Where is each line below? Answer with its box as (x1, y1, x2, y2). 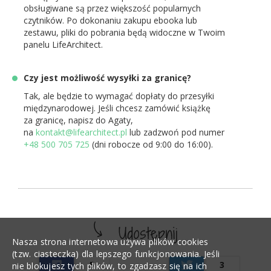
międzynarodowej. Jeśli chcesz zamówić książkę (24, 102, 211, 114)
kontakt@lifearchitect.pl (36, 126, 127, 138)
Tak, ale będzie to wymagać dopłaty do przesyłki (24, 90, 214, 102)
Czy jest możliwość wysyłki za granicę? (24, 72, 191, 83)
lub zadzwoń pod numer (127, 126, 224, 138)
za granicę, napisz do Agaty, (24, 114, 133, 126)
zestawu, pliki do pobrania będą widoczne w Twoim (24, 27, 225, 38)
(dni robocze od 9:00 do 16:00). (90, 139, 213, 150)
